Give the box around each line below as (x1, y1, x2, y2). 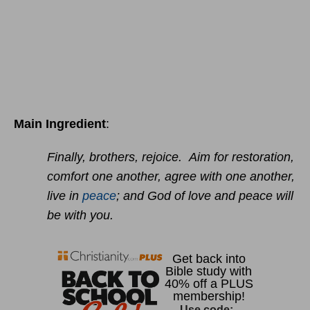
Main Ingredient (14, 117, 106, 131)
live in (47, 189, 82, 203)
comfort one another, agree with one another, (47, 170, 295, 183)
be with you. (47, 208, 113, 222)
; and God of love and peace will (116, 189, 293, 203)
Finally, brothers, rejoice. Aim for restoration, (47, 150, 294, 164)
